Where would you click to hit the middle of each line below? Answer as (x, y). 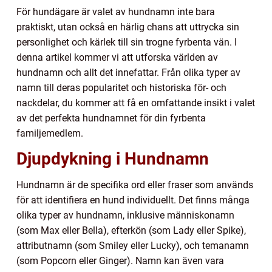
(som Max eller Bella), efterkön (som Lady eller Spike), (131, 231)
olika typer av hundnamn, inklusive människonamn (125, 216)
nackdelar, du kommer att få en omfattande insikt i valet (136, 103)
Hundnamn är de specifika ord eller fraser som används (135, 185)
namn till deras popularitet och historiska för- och (121, 88)
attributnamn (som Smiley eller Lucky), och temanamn (133, 246)
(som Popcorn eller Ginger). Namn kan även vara (120, 261)
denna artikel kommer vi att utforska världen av (117, 58)
